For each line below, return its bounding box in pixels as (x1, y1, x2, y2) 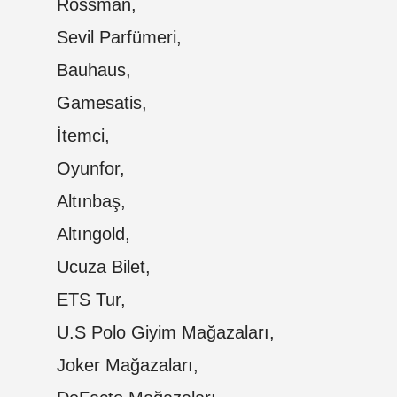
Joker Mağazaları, (57, 354, 198, 375)
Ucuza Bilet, (57, 256, 151, 276)
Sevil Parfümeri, (57, 27, 182, 47)
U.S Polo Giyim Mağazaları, (57, 322, 275, 342)
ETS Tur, (57, 289, 126, 309)
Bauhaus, (57, 59, 131, 80)
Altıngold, (57, 223, 130, 244)
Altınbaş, (57, 191, 126, 211)
